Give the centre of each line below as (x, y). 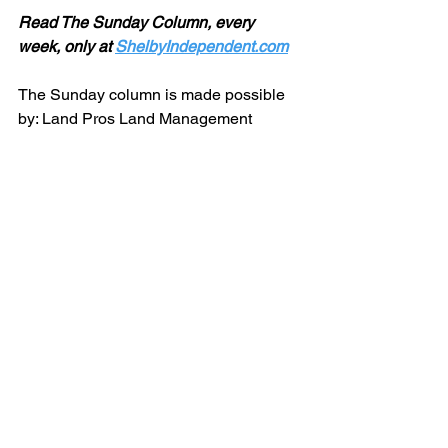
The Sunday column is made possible (153, 94)
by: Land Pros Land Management (137, 118)
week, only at (66, 46)
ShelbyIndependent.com (201, 46)
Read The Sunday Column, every (138, 22)
